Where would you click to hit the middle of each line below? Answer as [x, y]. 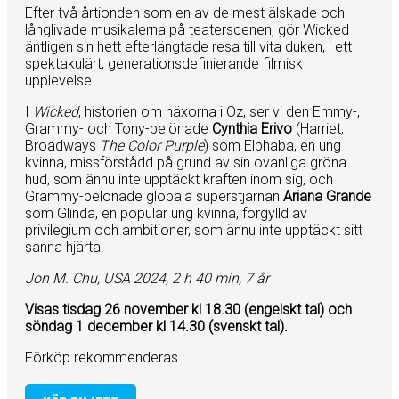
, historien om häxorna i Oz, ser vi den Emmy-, [219, 112]
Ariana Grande [327, 197]
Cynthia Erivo [252, 129]
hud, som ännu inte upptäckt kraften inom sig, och [179, 180]
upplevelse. [60, 81]
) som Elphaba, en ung [273, 146]
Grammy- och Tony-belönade [118, 129]
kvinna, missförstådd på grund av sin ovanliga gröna [186, 163]
